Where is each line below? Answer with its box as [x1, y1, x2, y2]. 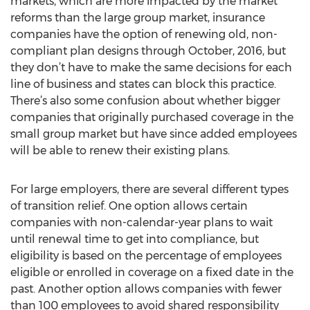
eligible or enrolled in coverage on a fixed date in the [10, 266, 293, 279]
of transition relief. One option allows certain [10, 199, 248, 212]
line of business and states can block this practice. [10, 77, 276, 91]
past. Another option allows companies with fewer [10, 282, 282, 295]
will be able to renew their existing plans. [10, 144, 230, 157]
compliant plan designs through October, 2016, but [10, 44, 286, 57]
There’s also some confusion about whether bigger [10, 94, 280, 107]
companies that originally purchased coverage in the [10, 111, 293, 124]
